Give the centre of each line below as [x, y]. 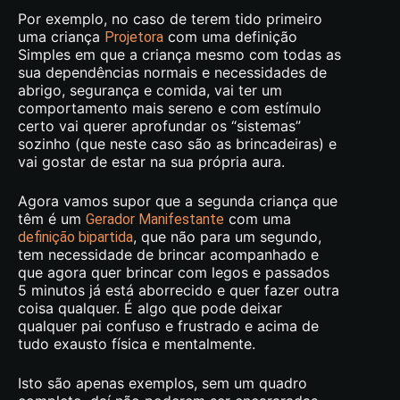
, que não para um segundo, [227, 236]
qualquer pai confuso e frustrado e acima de [168, 325]
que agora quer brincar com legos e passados [174, 272]
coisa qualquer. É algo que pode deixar [150, 308]
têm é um [52, 218]
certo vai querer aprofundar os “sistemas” [159, 125]
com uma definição [230, 36]
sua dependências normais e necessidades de [172, 72]
